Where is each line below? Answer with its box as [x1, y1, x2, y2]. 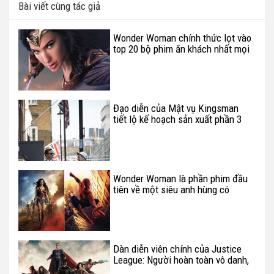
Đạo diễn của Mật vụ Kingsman [113, 102, 239, 114]
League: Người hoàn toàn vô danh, [113, 253, 249, 266]
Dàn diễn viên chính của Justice [113, 242, 242, 255]
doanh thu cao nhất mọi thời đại [113, 194, 242, 207]
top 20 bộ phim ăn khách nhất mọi [113, 42, 250, 55]
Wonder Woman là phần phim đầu [113, 172, 248, 185]
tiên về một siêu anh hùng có [113, 183, 229, 196]
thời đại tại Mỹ [113, 53, 172, 66]
